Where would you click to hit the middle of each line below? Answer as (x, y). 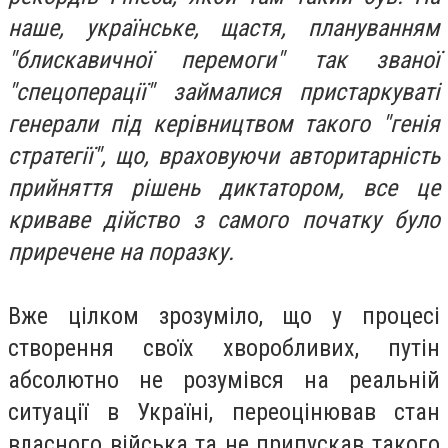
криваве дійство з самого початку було (224, 220)
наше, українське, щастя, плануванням (224, 28)
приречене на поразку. (121, 252)
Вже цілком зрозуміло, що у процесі (224, 316)
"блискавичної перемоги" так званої (224, 60)
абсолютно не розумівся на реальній (224, 380)
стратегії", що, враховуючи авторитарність (224, 156)
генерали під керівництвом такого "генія (224, 124)
